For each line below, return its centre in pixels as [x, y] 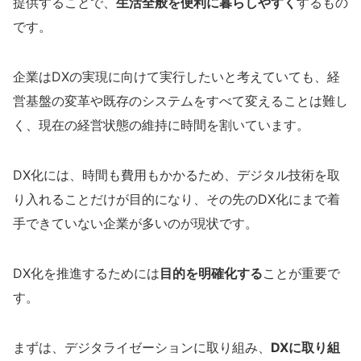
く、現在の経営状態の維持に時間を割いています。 [161, 125]
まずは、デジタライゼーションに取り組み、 [142, 348]
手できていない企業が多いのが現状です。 [135, 224]
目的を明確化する [211, 274]
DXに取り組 [305, 348]
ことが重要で [301, 274]
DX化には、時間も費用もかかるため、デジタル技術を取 [176, 175]
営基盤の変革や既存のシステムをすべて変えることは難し [180, 101]
